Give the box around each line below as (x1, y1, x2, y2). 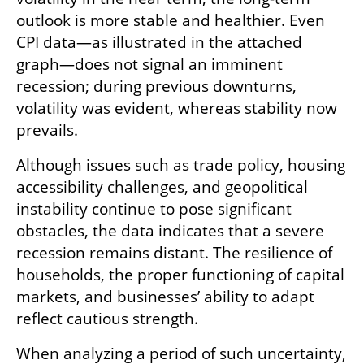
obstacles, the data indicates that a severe (16, 219, 324, 241)
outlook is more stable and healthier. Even (16, 9, 325, 31)
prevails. (16, 119, 78, 141)
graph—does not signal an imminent (16, 53, 283, 75)
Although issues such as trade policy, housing (16, 154, 345, 175)
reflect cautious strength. (16, 307, 198, 329)
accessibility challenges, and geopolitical (16, 175, 308, 197)
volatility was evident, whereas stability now (16, 97, 337, 119)
